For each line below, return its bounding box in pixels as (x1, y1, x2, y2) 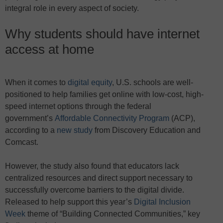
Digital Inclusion (134, 198, 191, 207)
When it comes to (5, 78, 68, 87)
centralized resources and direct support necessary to (5, 174, 193, 183)
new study (57, 126, 93, 135)
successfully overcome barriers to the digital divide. (5, 186, 184, 195)
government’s (5, 114, 55, 123)
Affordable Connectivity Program (55, 114, 169, 123)
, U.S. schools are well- (112, 78, 193, 87)
